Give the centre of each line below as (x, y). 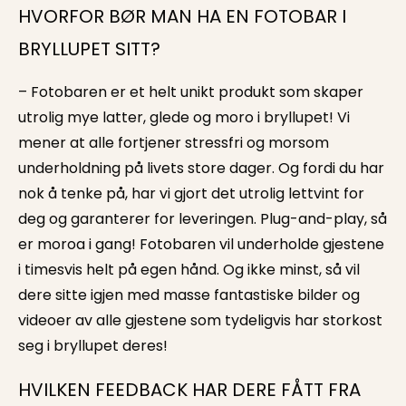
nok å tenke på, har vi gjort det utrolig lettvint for (191, 193)
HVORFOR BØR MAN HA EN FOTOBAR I (182, 16)
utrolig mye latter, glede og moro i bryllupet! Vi (184, 117)
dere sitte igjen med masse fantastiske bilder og (189, 295)
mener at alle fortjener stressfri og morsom (174, 143)
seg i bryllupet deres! (93, 346)
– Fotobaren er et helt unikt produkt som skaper (191, 92)
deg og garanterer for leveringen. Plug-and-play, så (203, 219)
